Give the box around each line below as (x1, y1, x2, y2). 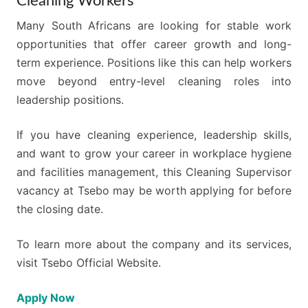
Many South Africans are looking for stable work (16, 19, 291, 32)
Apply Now (16, 291, 75, 305)
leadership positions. (16, 93, 124, 107)
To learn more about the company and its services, (16, 237, 291, 251)
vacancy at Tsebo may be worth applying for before (16, 184, 291, 197)
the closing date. (16, 202, 103, 216)
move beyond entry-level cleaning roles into (16, 74, 291, 88)
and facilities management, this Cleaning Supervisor (16, 165, 291, 179)
